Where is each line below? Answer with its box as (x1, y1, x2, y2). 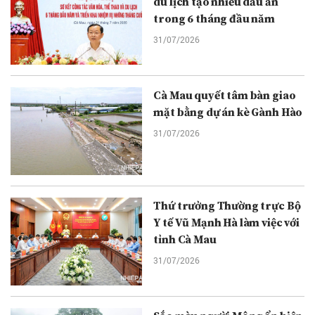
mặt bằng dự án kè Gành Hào (153, 105, 303, 120)
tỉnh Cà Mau (153, 233, 217, 247)
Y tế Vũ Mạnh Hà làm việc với (153, 216, 300, 231)
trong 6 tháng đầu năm (153, 12, 276, 27)
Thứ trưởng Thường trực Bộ (153, 199, 301, 214)
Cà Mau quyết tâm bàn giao (153, 89, 296, 103)
